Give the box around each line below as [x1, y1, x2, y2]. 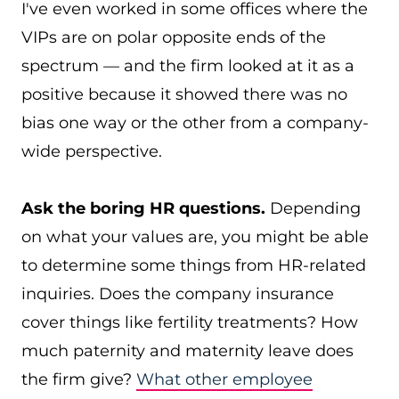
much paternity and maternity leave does [21, 341, 354, 361]
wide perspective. [21, 142, 162, 161]
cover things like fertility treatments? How [21, 313, 358, 332]
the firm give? [21, 370, 136, 389]
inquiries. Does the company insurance [21, 284, 334, 304]
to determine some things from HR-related [21, 256, 366, 275]
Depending [270, 199, 361, 218]
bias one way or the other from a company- [21, 113, 369, 133]
